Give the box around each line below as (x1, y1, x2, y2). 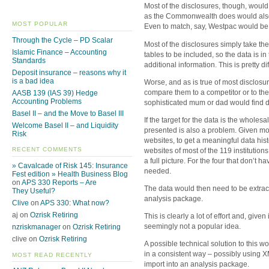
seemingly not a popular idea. (144, 222, 241, 231)
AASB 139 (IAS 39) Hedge (12, 89, 98, 98)
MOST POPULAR (12, 20, 68, 28)
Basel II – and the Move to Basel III (12, 109, 124, 118)
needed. (144, 166, 171, 175)
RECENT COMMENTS (12, 146, 82, 153)
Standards (12, 56, 46, 65)
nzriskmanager (12, 223, 61, 232)
